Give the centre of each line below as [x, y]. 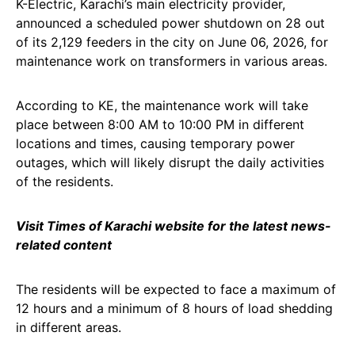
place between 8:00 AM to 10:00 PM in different [160, 124]
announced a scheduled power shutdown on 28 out [170, 23]
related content [64, 245]
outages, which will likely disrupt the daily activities [170, 162]
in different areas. [69, 327]
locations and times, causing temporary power [155, 143]
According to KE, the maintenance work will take [162, 105]
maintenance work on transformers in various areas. [172, 61]
